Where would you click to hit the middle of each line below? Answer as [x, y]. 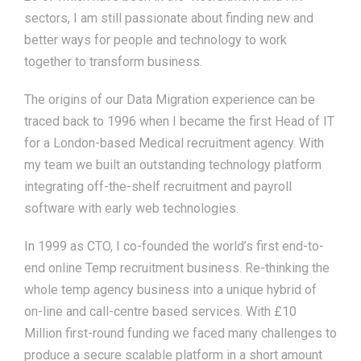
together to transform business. [113, 62]
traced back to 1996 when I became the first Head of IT [179, 122]
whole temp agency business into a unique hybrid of [170, 290]
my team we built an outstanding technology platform [173, 165]
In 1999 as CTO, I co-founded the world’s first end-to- [174, 247]
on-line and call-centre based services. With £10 [160, 312]
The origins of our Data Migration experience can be [170, 100]
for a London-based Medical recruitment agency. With [174, 143]
